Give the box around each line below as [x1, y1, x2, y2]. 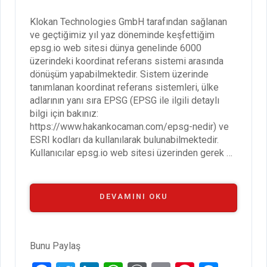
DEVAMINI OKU [99, 192, 168, 201]
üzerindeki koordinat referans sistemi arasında [30, 55, 223, 67]
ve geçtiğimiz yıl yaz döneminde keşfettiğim [30, 29, 215, 41]
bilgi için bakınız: [30, 108, 98, 120]
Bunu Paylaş [30, 240, 80, 252]
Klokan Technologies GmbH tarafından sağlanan [30, 16, 227, 28]
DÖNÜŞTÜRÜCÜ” [167, 222, 242, 231]
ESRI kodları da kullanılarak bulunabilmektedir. [30, 134, 219, 146]
